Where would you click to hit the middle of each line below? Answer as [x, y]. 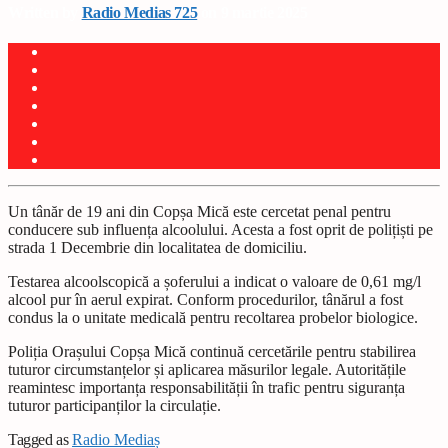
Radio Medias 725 [139, 12]
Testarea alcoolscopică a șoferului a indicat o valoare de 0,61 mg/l [214, 282]
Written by [45, 12]
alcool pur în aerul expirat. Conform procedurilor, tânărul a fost [205, 300]
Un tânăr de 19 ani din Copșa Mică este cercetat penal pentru [199, 212]
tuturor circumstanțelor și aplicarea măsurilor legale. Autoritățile [207, 370]
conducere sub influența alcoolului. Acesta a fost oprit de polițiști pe [220, 230]
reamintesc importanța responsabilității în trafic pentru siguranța [206, 388]
